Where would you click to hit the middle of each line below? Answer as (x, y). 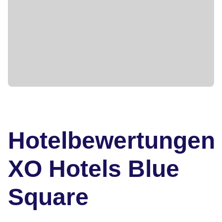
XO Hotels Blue (94, 168)
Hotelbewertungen (111, 140)
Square (48, 197)
